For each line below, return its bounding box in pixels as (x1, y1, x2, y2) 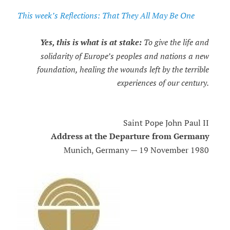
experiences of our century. (117, 78, 209, 88)
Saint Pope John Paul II (123, 118, 209, 128)
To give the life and (141, 37, 209, 48)
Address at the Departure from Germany (50, 131, 209, 142)
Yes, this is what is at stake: (40, 37, 142, 48)
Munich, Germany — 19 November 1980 (63, 145, 209, 156)
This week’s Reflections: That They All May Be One (17, 10, 195, 21)
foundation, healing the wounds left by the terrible (36, 64, 209, 75)
